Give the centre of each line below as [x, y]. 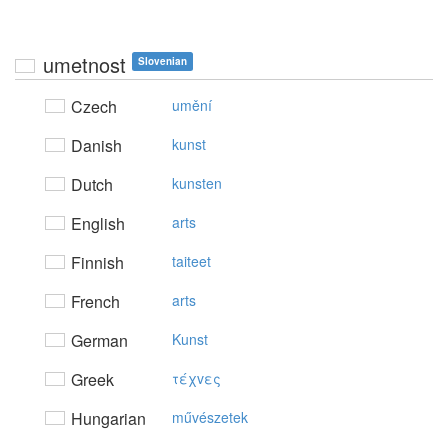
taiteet [191, 261]
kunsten [197, 183]
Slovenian [162, 61]
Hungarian [106, 418]
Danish [94, 145]
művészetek [210, 417]
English [96, 223]
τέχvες [196, 378]
